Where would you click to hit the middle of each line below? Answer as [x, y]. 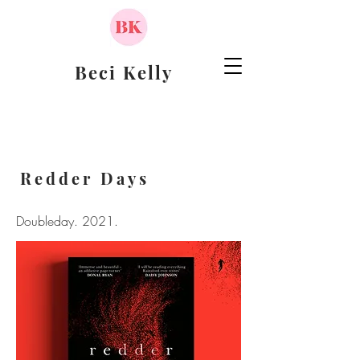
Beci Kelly [124, 72]
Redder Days [85, 178]
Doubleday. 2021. [67, 221]
